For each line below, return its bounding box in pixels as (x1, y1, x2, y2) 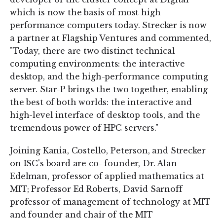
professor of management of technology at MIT (10, 197, 211, 207)
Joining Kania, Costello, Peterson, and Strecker (10, 146, 206, 155)
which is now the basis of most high (10, 7, 161, 17)
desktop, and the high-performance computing (10, 72, 209, 81)
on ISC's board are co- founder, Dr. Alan (10, 158, 177, 168)
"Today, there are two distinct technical (10, 46, 175, 56)
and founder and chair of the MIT (10, 210, 153, 220)
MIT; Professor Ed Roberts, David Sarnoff (10, 184, 183, 194)
